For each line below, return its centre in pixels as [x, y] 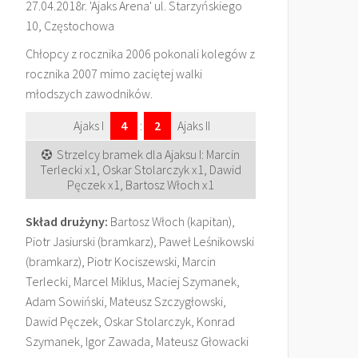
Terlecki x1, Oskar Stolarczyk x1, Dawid [141, 169]
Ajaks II [194, 125]
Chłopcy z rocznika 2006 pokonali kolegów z [140, 54]
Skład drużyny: [67, 221]
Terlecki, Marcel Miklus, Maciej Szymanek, [133, 281]
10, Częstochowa [70, 26]
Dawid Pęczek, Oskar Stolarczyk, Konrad [130, 321]
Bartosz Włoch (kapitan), [171, 221]
